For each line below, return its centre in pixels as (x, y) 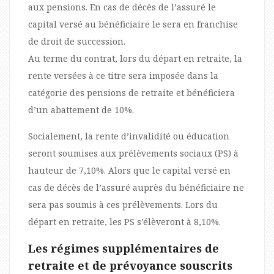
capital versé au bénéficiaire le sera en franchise (133, 24)
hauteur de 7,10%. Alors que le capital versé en (129, 170)
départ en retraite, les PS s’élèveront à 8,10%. (124, 221)
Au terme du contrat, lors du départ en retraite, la (135, 58)
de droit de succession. (77, 41)
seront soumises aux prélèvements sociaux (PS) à (133, 153)
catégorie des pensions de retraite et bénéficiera (131, 92)
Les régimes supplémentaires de (124, 248)
